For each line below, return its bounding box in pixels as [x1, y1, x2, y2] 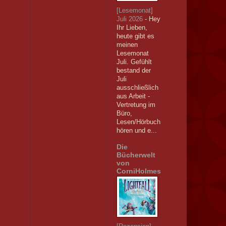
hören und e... [116, 127, 157, 135]
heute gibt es [116, 32, 154, 40]
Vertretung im [116, 101, 155, 109]
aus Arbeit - [116, 92, 150, 100]
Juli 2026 [116, 15, 145, 23]
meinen [116, 41, 138, 49]
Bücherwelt [116, 151, 155, 159]
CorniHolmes [116, 167, 161, 176]
